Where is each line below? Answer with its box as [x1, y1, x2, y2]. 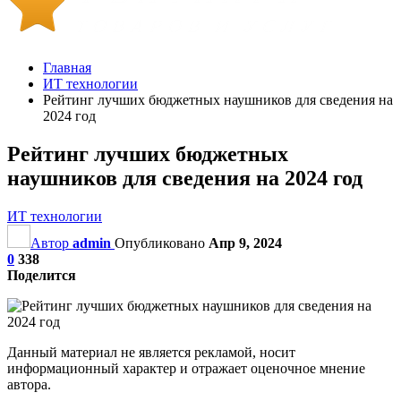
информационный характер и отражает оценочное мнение [7, 360, 365, 376]
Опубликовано [115, 235, 209, 251]
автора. [7, 376, 51, 392]
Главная [43, 60, 91, 75]
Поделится [7, 267, 76, 283]
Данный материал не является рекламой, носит [7, 344, 295, 360]
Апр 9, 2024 [209, 235, 282, 251]
